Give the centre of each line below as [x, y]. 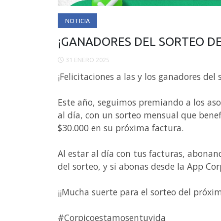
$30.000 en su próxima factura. [121, 128]
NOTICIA [77, 21]
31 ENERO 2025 [87, 60]
